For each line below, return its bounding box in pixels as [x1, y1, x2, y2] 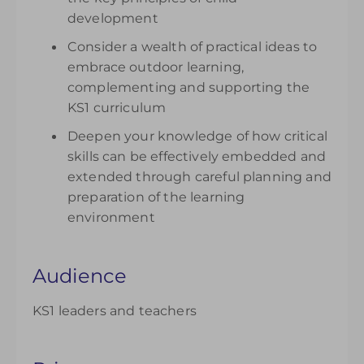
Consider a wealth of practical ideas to [67, 39, 318, 54]
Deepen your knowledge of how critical [67, 128, 327, 144]
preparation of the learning [67, 189, 245, 205]
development [67, 11, 158, 26]
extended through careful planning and [67, 169, 331, 184]
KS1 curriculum [67, 100, 167, 115]
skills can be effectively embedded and [67, 149, 327, 164]
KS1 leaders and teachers [32, 303, 197, 318]
